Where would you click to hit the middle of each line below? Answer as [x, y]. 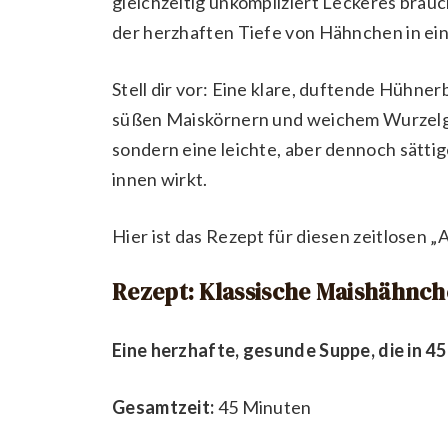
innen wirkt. [160, 178]
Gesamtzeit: [163, 407]
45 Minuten [263, 407]
